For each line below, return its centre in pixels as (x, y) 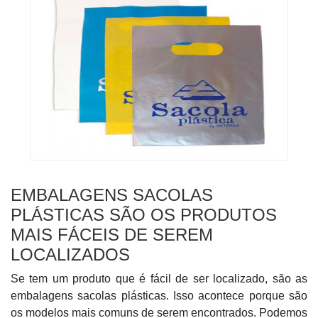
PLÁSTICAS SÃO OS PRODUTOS (144, 215)
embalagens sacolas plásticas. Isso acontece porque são (159, 296)
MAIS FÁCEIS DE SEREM (112, 235)
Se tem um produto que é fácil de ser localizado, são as (159, 279)
